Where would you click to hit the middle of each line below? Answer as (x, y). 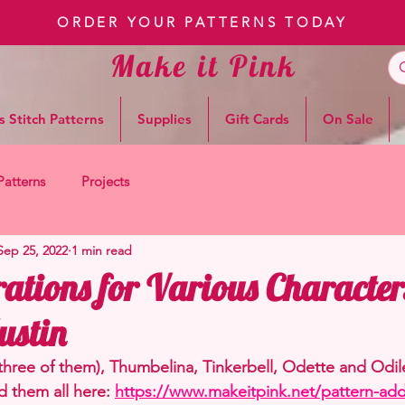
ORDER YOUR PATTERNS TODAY (202, 22)
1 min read (102, 250)
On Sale (348, 119)
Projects (105, 181)
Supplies (165, 119)
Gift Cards (257, 119)
